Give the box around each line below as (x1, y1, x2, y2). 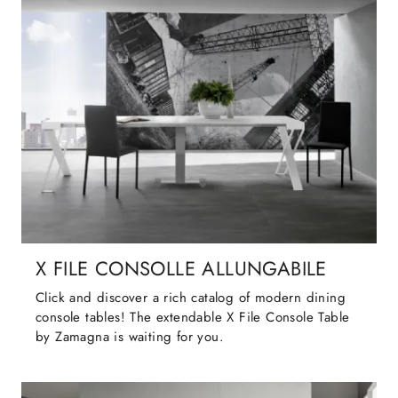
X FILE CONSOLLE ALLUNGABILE (36, 255, 327, 283)
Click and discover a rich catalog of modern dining (36, 288, 346, 308)
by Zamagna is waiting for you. (36, 327, 224, 347)
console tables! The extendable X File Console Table (36, 307, 350, 328)
